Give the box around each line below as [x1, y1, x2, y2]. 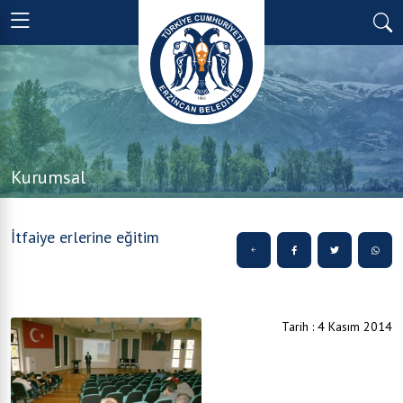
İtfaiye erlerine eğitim [11, 227, 159, 247]
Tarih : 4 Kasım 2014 [282, 318, 392, 335]
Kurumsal [11, 166, 85, 189]
